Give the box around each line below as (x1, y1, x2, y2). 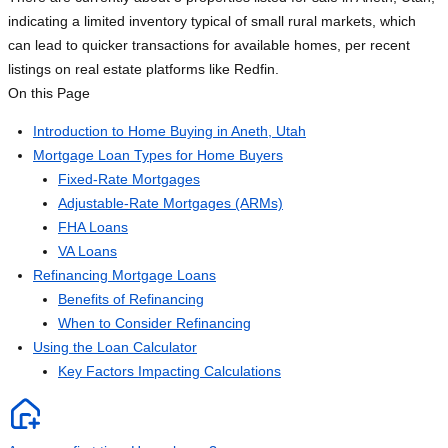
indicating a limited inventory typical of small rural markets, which (8, 13, 416, 30)
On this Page (8, 85, 90, 102)
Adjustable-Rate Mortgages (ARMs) (58, 195, 283, 212)
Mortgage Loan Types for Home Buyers (33, 147, 283, 164)
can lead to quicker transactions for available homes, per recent (8, 37, 410, 54)
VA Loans (58, 243, 117, 260)
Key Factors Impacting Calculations (58, 363, 281, 380)
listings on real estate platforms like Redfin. (8, 61, 279, 78)
